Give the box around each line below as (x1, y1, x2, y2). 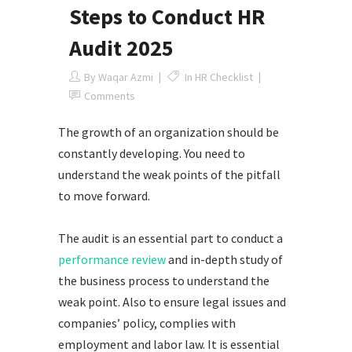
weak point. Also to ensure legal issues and (58, 293, 286, 310)
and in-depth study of (166, 251, 283, 267)
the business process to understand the (58, 272, 269, 288)
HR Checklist (195, 69, 253, 84)
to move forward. (58, 187, 150, 203)
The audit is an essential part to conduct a (58, 229, 283, 246)
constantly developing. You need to (58, 145, 245, 161)
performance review (58, 251, 166, 267)
